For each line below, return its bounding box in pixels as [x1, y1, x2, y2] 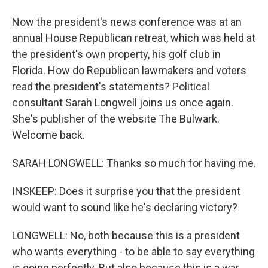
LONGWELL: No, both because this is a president [12, 229, 240, 242]
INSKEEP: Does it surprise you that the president [12, 185, 240, 197]
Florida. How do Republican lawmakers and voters [12, 64, 246, 77]
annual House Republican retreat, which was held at [12, 32, 255, 44]
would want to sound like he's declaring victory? [12, 201, 237, 214]
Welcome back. [12, 129, 85, 141]
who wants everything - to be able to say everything [12, 245, 255, 258]
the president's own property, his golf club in [12, 48, 221, 60]
